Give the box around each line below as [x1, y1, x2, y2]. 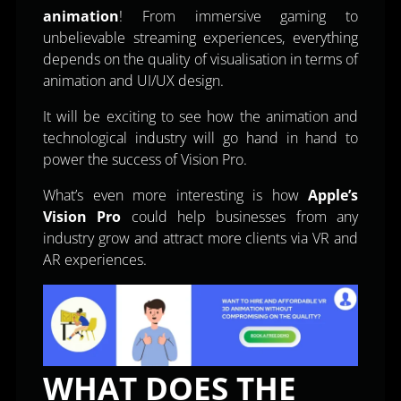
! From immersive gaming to [119, 6, 358, 27]
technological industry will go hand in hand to [43, 128, 358, 149]
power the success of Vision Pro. [43, 149, 247, 170]
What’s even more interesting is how [43, 185, 308, 206]
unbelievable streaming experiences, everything [43, 28, 358, 48]
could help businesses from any [131, 207, 359, 227]
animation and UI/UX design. [43, 71, 224, 91]
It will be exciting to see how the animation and [43, 107, 358, 127]
